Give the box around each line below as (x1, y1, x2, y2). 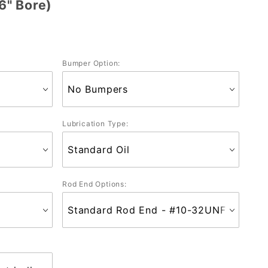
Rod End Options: (62, 179, 127, 188)
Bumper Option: (62, 58, 121, 68)
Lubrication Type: (62, 118, 129, 128)
